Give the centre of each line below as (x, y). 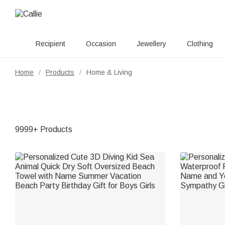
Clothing (200, 44)
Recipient (50, 44)
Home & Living (109, 72)
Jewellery (151, 44)
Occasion (101, 44)
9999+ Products (44, 129)
